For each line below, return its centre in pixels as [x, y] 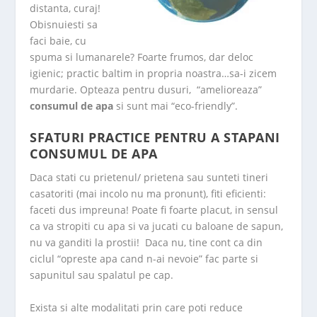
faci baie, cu [58, 40]
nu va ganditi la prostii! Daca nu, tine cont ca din [146, 243]
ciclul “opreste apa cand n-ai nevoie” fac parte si [144, 259]
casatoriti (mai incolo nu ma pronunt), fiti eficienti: [148, 194]
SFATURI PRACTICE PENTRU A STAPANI [155, 138]
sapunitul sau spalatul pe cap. [102, 275]
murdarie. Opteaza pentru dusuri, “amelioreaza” [146, 89]
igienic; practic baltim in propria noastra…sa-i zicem [154, 73]
